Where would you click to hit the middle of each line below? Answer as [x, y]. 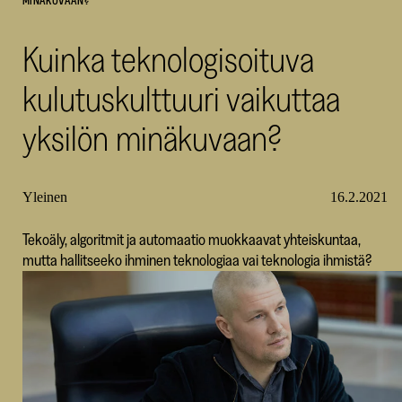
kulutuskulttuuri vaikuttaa [181, 98]
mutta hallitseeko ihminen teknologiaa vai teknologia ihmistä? [197, 260]
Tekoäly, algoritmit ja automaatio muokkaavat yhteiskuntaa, [191, 240]
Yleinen [44, 197]
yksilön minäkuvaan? [152, 138]
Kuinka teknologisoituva [168, 59]
